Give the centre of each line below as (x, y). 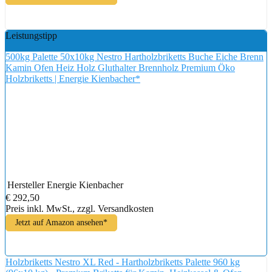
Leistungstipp (31, 35)
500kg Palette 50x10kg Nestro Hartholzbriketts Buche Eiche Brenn (134, 56)
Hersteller (26, 185)
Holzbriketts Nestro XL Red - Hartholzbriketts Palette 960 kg (123, 262)
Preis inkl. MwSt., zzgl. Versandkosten (80, 208)
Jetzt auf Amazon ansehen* (61, 222)
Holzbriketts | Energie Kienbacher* (73, 78)
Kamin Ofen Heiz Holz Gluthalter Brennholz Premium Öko (120, 67)
